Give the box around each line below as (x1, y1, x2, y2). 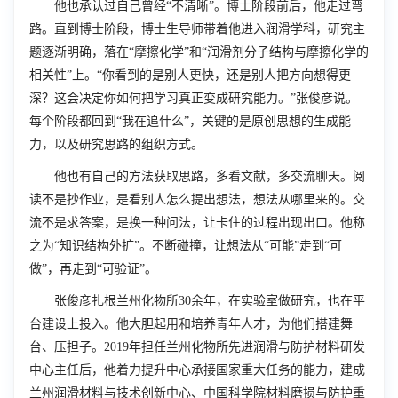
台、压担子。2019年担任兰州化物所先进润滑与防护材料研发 (29, 340, 365, 354)
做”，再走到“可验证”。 (29, 262, 157, 275)
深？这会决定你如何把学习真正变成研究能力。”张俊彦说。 (29, 92, 358, 105)
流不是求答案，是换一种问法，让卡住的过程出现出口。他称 (29, 216, 365, 229)
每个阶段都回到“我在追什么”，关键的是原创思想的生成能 (29, 115, 351, 128)
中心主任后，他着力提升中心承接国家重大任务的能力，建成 (29, 363, 365, 377)
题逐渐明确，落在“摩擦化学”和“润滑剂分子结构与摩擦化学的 (29, 45, 369, 59)
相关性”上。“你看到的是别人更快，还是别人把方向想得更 (29, 68, 351, 82)
